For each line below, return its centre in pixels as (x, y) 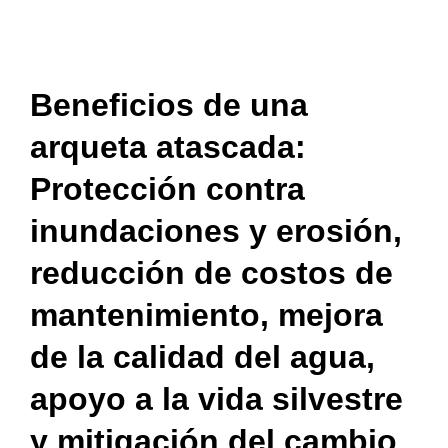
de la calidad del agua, (202, 356)
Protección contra (167, 188)
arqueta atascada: (168, 146)
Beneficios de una (169, 104)
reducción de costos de (211, 272)
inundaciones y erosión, (216, 230)
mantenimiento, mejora (206, 314)
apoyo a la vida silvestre (216, 398)
